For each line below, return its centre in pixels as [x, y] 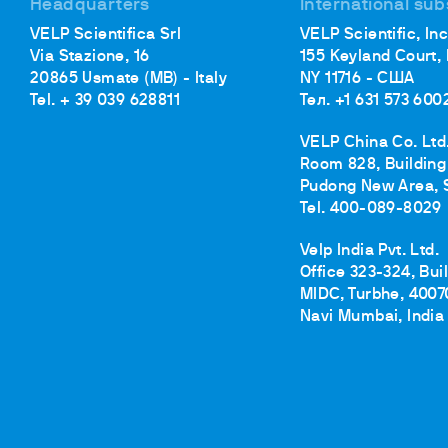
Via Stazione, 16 [90, 57]
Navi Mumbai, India [372, 317]
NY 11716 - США [357, 79]
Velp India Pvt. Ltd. [369, 251]
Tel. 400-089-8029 [371, 209]
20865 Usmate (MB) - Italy [128, 79]
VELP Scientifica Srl [105, 35]
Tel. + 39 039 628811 [105, 101]
